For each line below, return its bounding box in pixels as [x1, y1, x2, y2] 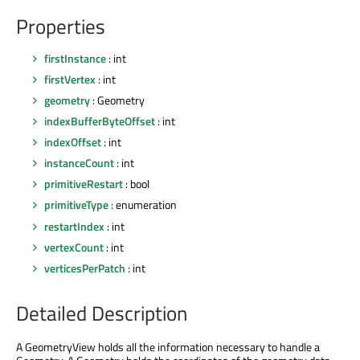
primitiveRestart [44, 175, 123, 193]
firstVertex [44, 70, 96, 88]
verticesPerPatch [44, 259, 125, 276]
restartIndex [44, 217, 104, 235]
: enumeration [108, 196, 177, 214]
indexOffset [44, 133, 101, 151]
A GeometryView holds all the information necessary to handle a [16, 338, 320, 356]
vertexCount [44, 238, 104, 256]
